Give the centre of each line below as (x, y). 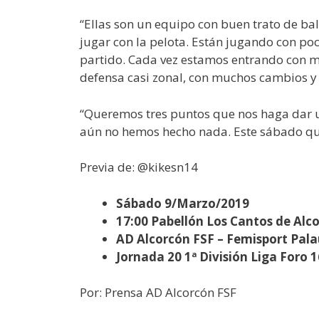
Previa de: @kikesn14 (139, 167)
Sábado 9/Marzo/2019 (183, 203)
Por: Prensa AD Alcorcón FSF (158, 292)
